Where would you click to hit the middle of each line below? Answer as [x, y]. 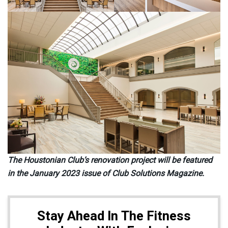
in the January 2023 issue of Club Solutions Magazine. [106, 174]
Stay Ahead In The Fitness [114, 217]
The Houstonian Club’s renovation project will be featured [110, 160]
